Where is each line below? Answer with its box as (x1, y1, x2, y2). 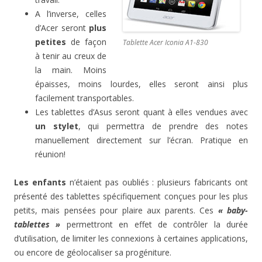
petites (35, 36, 66, 48)
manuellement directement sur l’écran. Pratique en (35, 135, 248, 146)
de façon (66, 36, 106, 48)
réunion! (35, 149, 65, 160)
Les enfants (14, 177, 66, 188)
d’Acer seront (35, 22, 89, 34)
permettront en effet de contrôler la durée (66, 219, 248, 230)
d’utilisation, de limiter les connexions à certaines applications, (14, 233, 248, 244)
